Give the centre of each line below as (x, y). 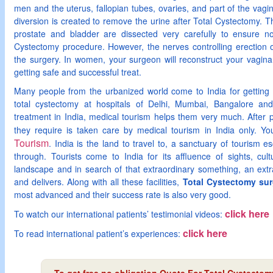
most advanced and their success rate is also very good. (122, 194)
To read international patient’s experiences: (98, 233)
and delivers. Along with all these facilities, (98, 182)
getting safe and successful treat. (78, 72)
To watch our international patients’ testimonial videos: (119, 214)
